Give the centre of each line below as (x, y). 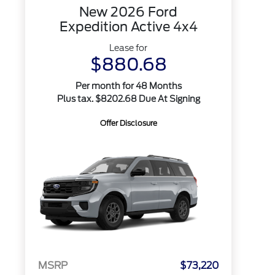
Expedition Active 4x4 (128, 27)
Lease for (129, 48)
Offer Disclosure (128, 123)
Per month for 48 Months (128, 86)
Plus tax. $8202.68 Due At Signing (128, 99)
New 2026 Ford (129, 12)
